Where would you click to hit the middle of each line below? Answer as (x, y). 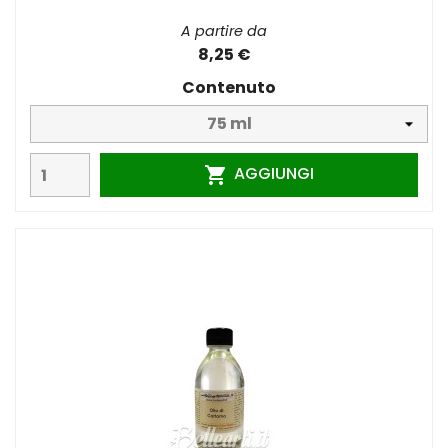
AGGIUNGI (273, 174)
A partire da (224, 31)
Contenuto (229, 88)
